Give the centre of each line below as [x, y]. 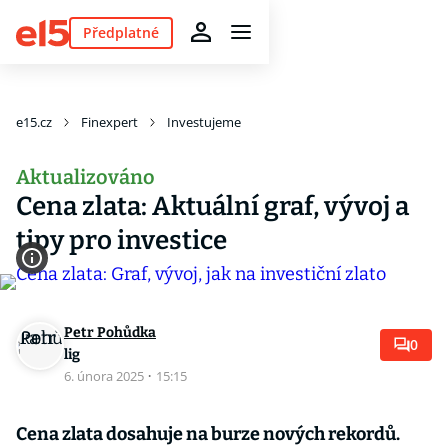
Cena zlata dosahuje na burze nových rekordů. [208, 434]
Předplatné [120, 32]
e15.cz [34, 122]
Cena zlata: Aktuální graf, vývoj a [212, 206]
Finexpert [109, 122]
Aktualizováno [85, 177]
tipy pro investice [121, 240]
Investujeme [204, 122]
